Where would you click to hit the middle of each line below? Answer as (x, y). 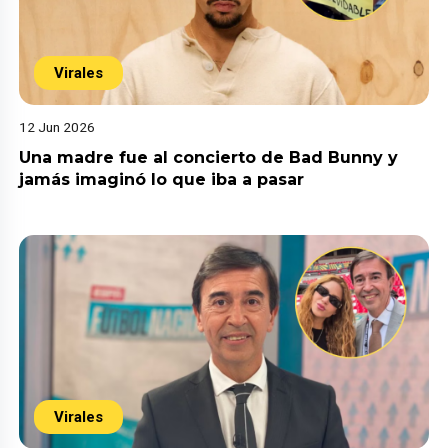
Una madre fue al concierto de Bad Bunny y (209, 157)
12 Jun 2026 (57, 126)
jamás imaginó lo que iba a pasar (162, 179)
